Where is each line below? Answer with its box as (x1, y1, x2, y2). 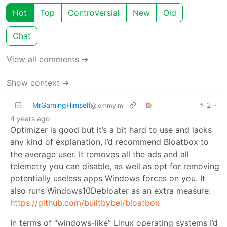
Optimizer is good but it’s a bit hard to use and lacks (10, 125, 212, 135)
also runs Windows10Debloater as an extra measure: (10, 185, 211, 196)
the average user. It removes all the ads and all (10, 149, 189, 159)
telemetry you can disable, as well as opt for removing (10, 161, 219, 171)
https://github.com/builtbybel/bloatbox (10, 198, 160, 208)
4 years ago (10, 114, 50, 123)
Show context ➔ (7, 78, 69, 88)
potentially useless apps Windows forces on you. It (10, 173, 205, 183)
